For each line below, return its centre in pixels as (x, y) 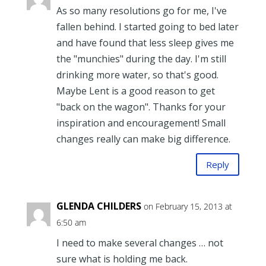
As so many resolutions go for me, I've (141, 11)
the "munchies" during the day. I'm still (141, 59)
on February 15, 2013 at (188, 207)
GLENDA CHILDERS (99, 206)
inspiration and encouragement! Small (141, 123)
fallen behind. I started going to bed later (147, 27)
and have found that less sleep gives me (145, 43)
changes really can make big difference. (143, 139)
